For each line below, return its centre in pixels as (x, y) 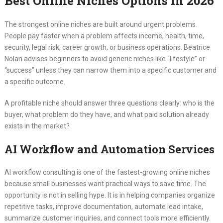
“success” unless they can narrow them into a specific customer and (110, 70)
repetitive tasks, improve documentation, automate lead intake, (104, 207)
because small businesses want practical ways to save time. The (105, 184)
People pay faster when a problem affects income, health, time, (104, 36)
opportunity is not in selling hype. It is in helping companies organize (110, 195)
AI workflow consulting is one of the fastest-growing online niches (107, 172)
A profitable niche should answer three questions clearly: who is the (109, 103)
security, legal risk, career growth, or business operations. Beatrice (107, 48)
